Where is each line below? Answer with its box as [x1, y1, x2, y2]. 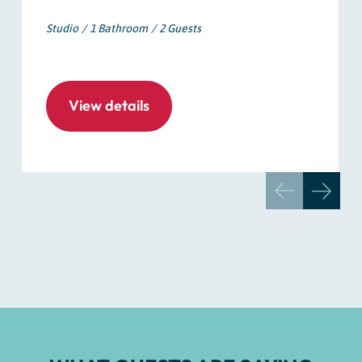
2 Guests [158, 22, 201, 36]
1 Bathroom [89, 22, 148, 36]
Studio [45, 22, 78, 36]
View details [68, 96, 149, 116]
